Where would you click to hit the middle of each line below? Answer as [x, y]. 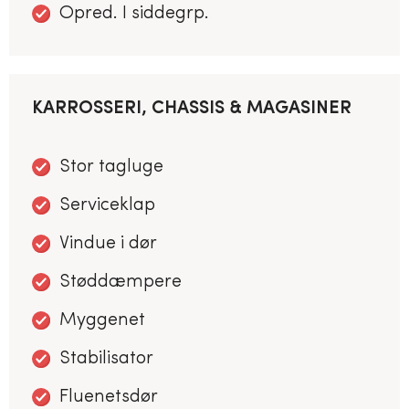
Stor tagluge [111, 167]
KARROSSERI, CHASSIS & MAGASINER [192, 108]
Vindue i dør [108, 243]
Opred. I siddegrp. [134, 13]
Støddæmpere [121, 282]
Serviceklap [107, 205]
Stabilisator [106, 358]
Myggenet [102, 320]
